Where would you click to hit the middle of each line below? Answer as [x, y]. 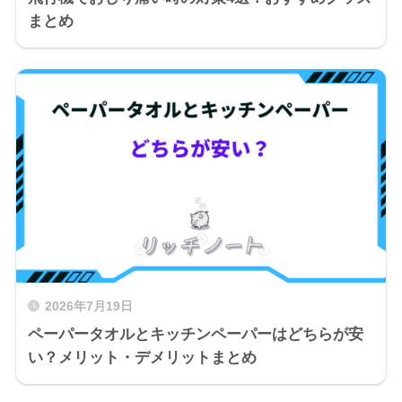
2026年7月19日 [88, 306]
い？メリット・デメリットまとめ [142, 358]
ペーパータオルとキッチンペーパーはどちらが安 [195, 334]
